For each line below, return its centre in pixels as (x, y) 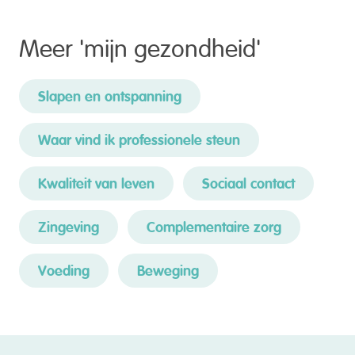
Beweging (168, 271)
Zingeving (69, 228)
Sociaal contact (248, 184)
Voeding (64, 271)
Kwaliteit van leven (96, 184)
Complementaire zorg (214, 228)
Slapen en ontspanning (110, 97)
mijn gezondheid (170, 44)
